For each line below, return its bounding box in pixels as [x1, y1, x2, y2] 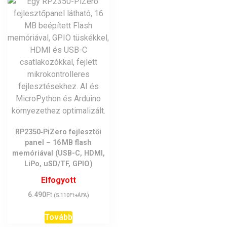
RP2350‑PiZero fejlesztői [15, 127, 102, 136]
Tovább [44, 212, 72, 222]
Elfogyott [41, 175, 76, 185]
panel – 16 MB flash [25, 138, 92, 147]
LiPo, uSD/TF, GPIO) [24, 159, 93, 168]
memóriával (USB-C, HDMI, [12, 148, 105, 158]
